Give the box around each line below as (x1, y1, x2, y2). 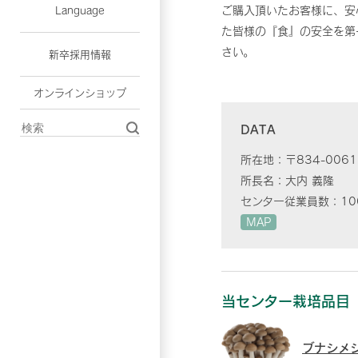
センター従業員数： (241, 194, 340, 209)
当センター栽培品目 (221, 292, 350, 311)
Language (55, 3, 105, 17)
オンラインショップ (34, 86, 126, 99)
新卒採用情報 (49, 47, 111, 61)
